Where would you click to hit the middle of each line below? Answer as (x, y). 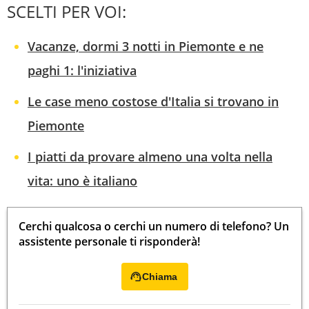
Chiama (159, 277)
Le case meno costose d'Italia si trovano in (153, 102)
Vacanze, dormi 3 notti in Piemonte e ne (146, 47)
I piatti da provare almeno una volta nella (150, 157)
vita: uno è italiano (82, 181)
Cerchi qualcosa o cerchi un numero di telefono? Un (154, 227)
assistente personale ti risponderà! (109, 242)
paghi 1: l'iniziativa (82, 71)
